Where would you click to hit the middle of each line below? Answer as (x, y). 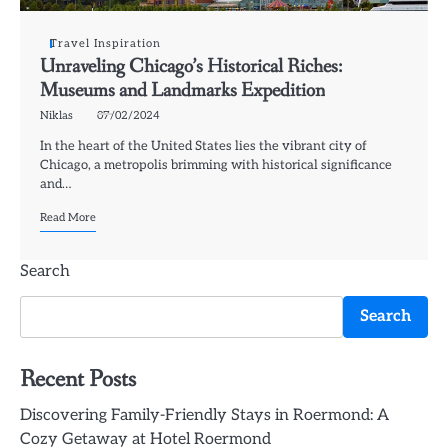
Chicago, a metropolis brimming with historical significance (216, 164)
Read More (68, 217)
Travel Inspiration (105, 43)
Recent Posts (78, 379)
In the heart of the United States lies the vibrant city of (203, 145)
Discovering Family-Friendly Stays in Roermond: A (204, 415)
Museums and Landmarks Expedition (182, 90)
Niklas (56, 115)
